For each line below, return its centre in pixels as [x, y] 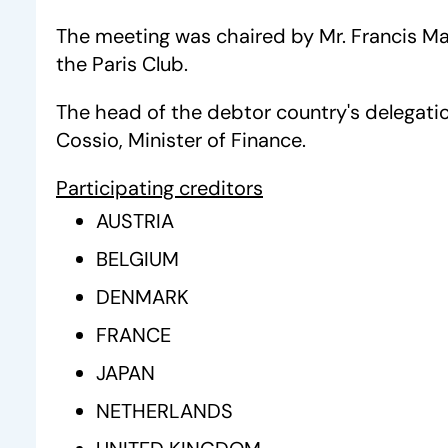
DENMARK [142, 297]
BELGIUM [137, 259]
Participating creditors [159, 188]
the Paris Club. [122, 64]
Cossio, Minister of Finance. [181, 140]
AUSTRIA [135, 221]
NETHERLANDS [164, 411]
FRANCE [133, 335]
